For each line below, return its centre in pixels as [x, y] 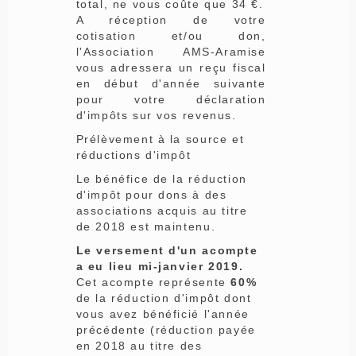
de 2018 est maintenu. [146, 226]
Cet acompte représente [151, 282]
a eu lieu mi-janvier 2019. [160, 266]
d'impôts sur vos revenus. [156, 115]
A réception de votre [171, 19]
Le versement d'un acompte [167, 250]
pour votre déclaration [171, 99]
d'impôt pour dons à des [151, 194]
